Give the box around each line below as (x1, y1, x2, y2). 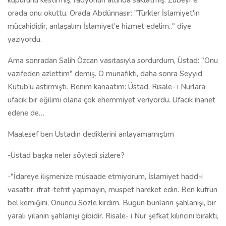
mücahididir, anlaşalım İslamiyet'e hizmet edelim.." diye (8, 21, 191, 31)
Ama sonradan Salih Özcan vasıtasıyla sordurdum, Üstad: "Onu (8, 55, 218, 66)
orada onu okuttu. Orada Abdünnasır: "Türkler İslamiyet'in (8, 8, 200, 18)
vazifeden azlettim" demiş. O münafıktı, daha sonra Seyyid (8, 69, 202, 79)
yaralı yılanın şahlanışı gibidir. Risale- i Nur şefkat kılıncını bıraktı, (8, 211, 218, 221)
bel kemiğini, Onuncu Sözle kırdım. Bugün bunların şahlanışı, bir (8, 198, 216, 208)
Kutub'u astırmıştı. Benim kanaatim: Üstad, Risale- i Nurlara (8, 82, 205, 92)
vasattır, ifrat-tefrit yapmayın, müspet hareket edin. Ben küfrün (8, 185, 217, 195)
